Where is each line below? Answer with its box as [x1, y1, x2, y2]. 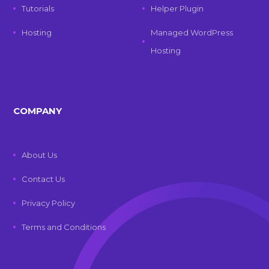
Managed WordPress [150, 28, 233, 37]
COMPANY [13, 105, 62, 116]
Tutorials [22, 4, 55, 13]
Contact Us [22, 174, 65, 184]
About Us [22, 150, 58, 160]
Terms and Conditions [22, 222, 106, 232]
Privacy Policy [22, 198, 76, 208]
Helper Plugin [150, 4, 204, 13]
